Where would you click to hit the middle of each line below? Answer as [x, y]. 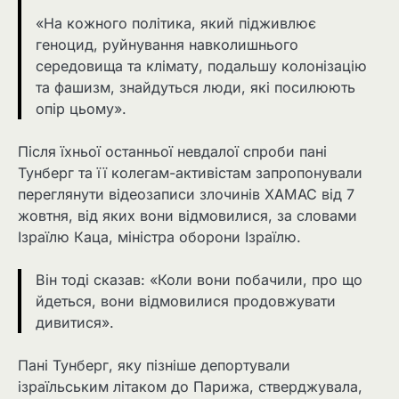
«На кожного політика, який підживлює [176, 24]
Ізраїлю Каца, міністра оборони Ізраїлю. [159, 237]
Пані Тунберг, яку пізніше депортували [154, 366]
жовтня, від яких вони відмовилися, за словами [187, 216]
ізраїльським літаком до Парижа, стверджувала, [190, 387]
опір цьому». [81, 109]
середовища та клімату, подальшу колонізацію [201, 66]
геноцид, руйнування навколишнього [167, 45]
